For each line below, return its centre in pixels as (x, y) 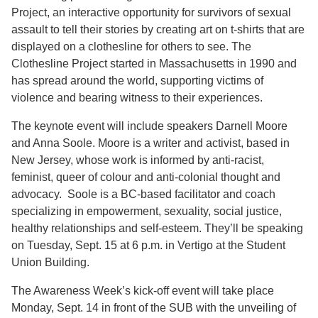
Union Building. (52, 263)
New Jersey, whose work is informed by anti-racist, (138, 160)
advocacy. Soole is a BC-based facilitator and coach (143, 194)
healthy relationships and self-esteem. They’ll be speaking (157, 229)
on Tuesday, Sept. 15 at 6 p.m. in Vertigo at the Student (148, 246)
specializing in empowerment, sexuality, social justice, (147, 212)
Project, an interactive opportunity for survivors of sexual (151, 13)
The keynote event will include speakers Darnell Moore (149, 126)
